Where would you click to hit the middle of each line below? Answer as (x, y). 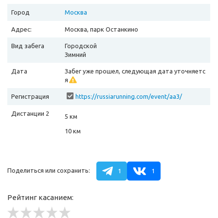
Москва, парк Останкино (101, 29)
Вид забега (28, 45)
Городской (81, 45)
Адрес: (21, 29)
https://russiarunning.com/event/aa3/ (129, 96)
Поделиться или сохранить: (49, 170)
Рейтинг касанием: (40, 197)
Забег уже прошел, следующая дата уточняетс (135, 71)
